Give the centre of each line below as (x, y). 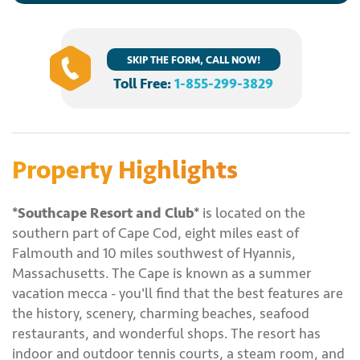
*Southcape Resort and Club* (106, 213)
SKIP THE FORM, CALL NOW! (193, 60)
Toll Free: (144, 83)
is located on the (252, 213)
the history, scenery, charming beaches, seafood (161, 313)
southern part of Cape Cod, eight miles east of (155, 233)
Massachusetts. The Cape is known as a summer (162, 273)
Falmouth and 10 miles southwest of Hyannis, (154, 253)
